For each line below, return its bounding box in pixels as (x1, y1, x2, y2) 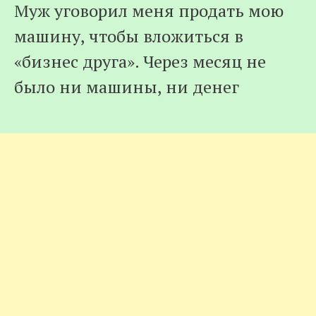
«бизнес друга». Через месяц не (14, 50, 266, 73)
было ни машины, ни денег (14, 75, 239, 99)
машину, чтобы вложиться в (14, 25, 243, 48)
